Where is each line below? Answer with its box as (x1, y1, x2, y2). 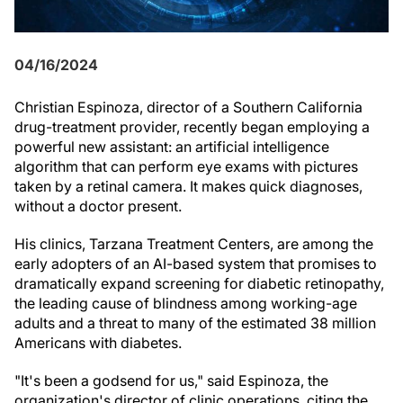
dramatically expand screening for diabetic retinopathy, (14, 274, 384, 292)
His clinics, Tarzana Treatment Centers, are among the (14, 235, 373, 253)
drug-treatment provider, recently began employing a (14, 118, 370, 136)
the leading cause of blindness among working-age (14, 294, 357, 312)
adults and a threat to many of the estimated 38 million (14, 314, 376, 332)
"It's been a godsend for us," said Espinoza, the (14, 372, 328, 390)
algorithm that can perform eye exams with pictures (14, 157, 358, 175)
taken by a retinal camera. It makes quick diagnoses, (14, 177, 363, 195)
